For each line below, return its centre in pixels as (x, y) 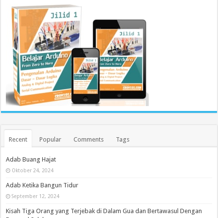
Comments (89, 139)
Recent (18, 139)
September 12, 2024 (36, 196)
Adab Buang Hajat (31, 159)
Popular (51, 139)
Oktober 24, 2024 (33, 170)
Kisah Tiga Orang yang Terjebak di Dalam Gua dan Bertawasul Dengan (104, 211)
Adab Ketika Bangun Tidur (42, 185)
